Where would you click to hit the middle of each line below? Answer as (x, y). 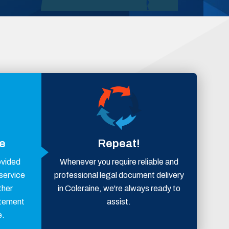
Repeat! (119, 144)
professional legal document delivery (119, 175)
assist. (119, 202)
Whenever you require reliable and (119, 162)
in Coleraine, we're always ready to (119, 188)
